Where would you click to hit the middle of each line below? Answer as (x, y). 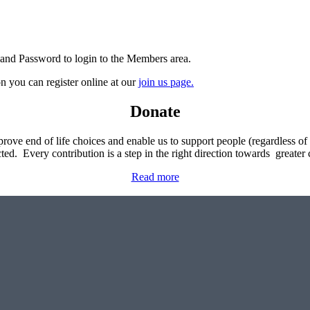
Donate (155, 111)
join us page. (166, 82)
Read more (155, 176)
